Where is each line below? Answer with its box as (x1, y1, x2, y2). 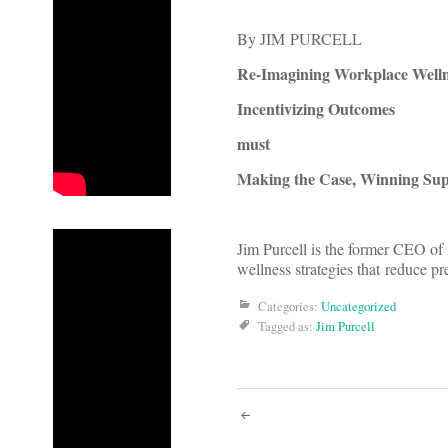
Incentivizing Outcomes (237, 97, 395, 121)
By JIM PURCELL (237, 28, 362, 50)
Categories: (258, 297, 321, 316)
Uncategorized (321, 297, 396, 316)
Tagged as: (258, 317, 316, 336)
